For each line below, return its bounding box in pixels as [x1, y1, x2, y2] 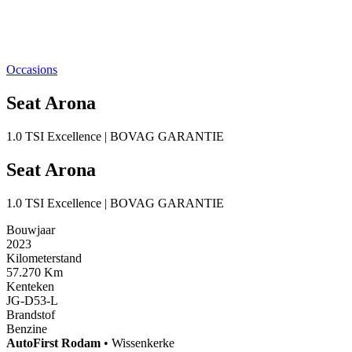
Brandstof [6, 307, 55, 321]
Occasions [6, 63, 57, 76]
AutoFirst [6, 335, 61, 350]
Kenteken [6, 279, 54, 293]
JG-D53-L [6, 293, 58, 307]
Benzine [6, 321, 47, 335]
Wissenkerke [112, 335, 174, 350]
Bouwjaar [6, 222, 55, 236]
